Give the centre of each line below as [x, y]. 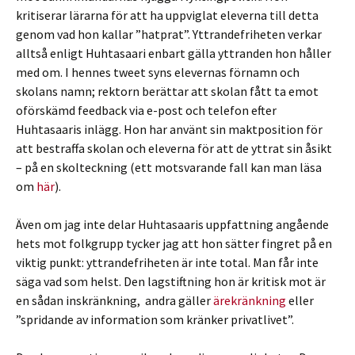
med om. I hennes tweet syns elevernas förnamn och [158, 72]
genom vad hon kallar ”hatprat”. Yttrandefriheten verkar [169, 34]
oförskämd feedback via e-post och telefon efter [146, 110]
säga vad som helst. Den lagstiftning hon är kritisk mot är [171, 281]
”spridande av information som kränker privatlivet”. [155, 319]
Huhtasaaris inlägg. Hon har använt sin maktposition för [169, 129]
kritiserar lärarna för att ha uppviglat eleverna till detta [167, 15]
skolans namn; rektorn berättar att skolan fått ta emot [167, 91]
